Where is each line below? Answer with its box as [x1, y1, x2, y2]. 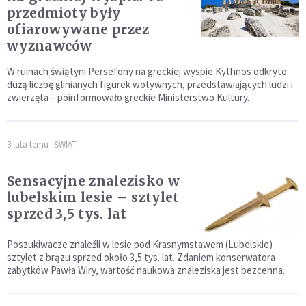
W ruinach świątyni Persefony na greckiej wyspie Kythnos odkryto [7, 65, 287, 79]
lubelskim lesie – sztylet [7, 189, 180, 206]
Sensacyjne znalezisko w [7, 173, 180, 190]
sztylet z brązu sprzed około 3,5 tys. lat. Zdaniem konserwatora [7, 251, 275, 264]
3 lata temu [7, 139, 48, 151]
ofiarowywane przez [7, 21, 150, 38]
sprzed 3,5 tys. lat [7, 206, 127, 223]
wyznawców [7, 38, 92, 55]
